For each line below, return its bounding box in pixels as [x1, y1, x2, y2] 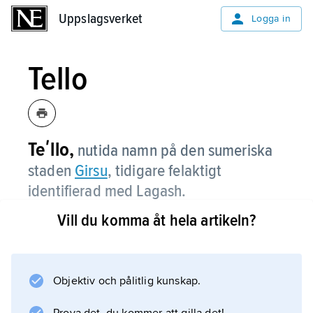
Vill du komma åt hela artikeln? [57, 210, 256, 231]
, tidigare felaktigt [107, 161, 222, 181]
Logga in [251, 13, 291, 24]
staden [28, 161, 75, 181]
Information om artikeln [67, 268, 200, 283]
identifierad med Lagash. [28, 181, 187, 201]
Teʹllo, [28, 138, 75, 161]
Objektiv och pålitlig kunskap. [53, 274, 201, 288]
